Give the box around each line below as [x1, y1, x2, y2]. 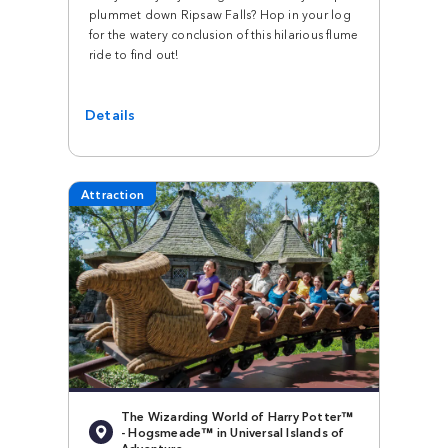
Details [85, 103, 136, 124]
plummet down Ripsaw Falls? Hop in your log [89, 4, 351, 22]
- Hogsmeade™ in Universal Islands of [121, 423, 345, 441]
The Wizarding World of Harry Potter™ [121, 407, 354, 425]
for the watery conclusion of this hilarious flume [89, 24, 359, 42]
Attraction [81, 184, 145, 202]
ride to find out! [89, 44, 179, 62]
